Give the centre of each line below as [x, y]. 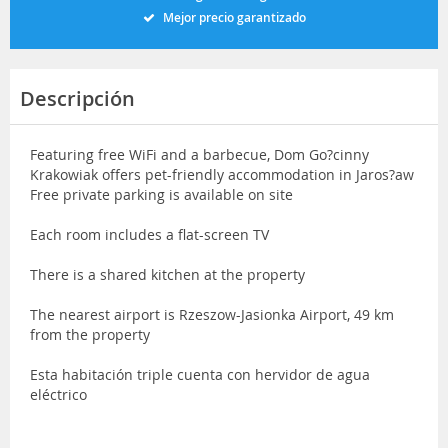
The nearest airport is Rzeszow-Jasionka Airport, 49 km [212, 314]
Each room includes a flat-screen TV [149, 234]
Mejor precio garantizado [234, 17]
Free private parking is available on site [161, 194]
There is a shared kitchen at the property [167, 274]
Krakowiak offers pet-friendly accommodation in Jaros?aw [222, 174]
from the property [90, 334]
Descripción [77, 98]
